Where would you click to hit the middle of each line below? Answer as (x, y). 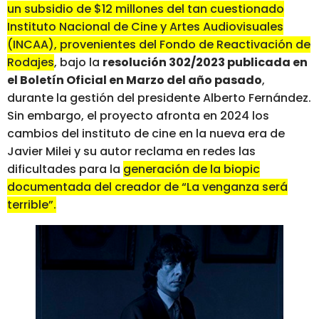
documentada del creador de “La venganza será (147, 187)
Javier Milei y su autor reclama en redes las (131, 151)
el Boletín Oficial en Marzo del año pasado (135, 80)
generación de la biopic (192, 169)
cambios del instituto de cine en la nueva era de (146, 133)
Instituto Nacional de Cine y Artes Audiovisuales (145, 26)
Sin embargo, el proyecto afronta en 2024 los (138, 115)
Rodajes (31, 62)
